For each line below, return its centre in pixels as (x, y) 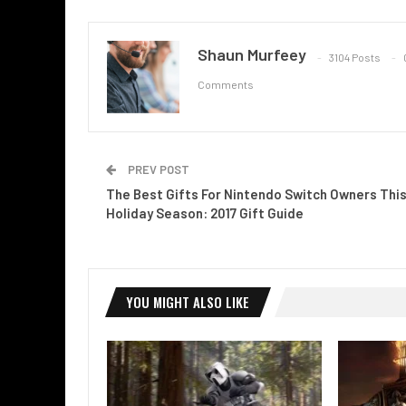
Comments (226, 84)
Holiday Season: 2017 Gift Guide (205, 213)
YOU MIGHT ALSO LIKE (188, 302)
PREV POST (157, 170)
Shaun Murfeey (252, 55)
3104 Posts (355, 57)
